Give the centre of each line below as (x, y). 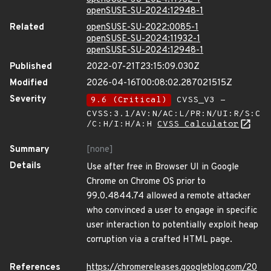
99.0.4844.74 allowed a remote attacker (168, 196)
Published (31, 67)
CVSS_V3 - (198, 100)
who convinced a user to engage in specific (172, 211)
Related (27, 28)
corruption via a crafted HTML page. (159, 240)
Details (25, 166)
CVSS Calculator (198, 124)
